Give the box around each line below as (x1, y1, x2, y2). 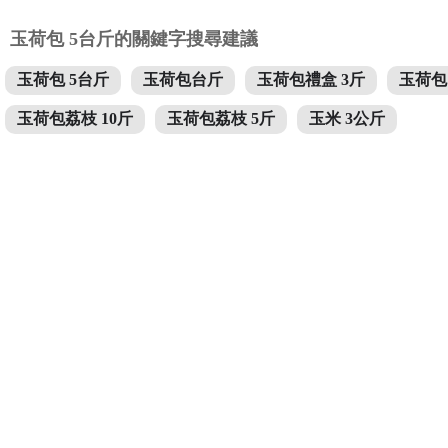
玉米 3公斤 (309, 110, 385, 127)
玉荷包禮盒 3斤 (257, 71, 365, 88)
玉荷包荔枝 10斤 (17, 110, 133, 127)
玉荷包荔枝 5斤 (167, 110, 275, 127)
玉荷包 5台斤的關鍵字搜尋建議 (10, 29, 258, 49)
